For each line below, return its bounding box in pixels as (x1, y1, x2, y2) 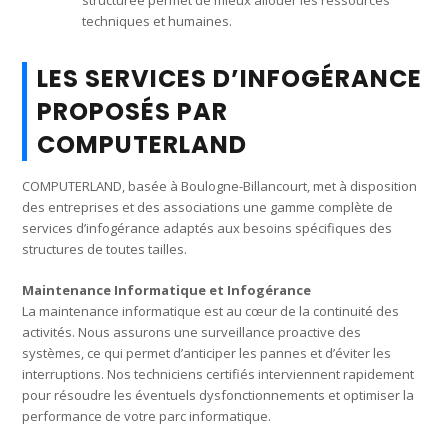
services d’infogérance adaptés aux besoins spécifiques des (22, 218, 393, 237)
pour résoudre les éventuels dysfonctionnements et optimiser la (22, 385, 415, 404)
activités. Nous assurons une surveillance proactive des (22, 322, 362, 341)
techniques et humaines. (82, 11, 233, 30)
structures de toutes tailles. (22, 239, 188, 258)
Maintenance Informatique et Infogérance (22, 280, 312, 299)
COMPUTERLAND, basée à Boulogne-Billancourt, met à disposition (22, 176, 418, 195)
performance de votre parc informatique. (22, 406, 272, 425)
